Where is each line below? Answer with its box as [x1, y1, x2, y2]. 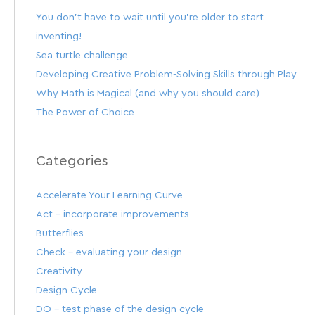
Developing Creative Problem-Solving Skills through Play [36, 69, 297, 80]
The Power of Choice [36, 107, 134, 118]
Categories [36, 154, 108, 169]
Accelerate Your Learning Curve [36, 190, 183, 201]
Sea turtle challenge [36, 50, 128, 61]
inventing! [36, 31, 82, 42]
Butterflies [36, 228, 84, 239]
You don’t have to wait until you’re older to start [36, 12, 264, 23]
